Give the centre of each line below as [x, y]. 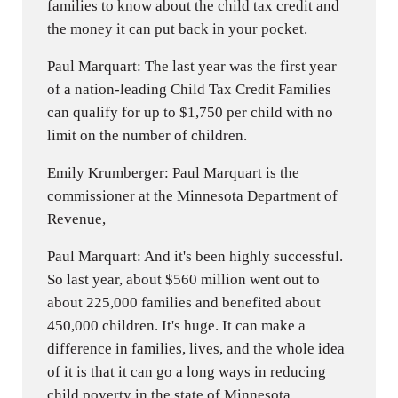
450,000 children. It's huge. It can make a [177, 325]
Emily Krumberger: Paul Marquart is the [174, 172]
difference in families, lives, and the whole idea [196, 348]
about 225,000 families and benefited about [184, 302]
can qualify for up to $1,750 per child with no [191, 112]
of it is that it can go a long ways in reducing [187, 371]
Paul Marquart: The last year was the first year [192, 66]
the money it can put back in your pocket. [178, 28]
